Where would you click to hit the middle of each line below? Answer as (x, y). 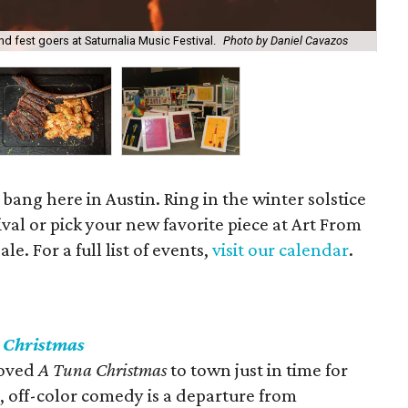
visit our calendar (281, 250)
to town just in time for (257, 370)
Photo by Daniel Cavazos (286, 41)
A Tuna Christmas (102, 370)
